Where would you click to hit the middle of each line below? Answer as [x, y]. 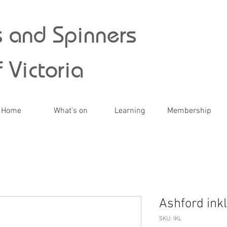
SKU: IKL [170, 219]
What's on [70, 111]
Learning [130, 111]
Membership [189, 111]
